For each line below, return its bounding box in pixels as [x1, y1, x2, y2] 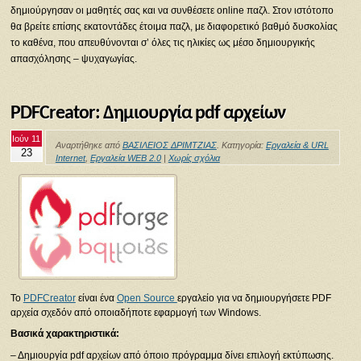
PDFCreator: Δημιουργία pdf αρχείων [10, 103, 286, 123]
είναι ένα [75, 293, 117, 305]
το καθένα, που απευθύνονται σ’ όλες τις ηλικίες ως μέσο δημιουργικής [10, 36, 315, 48]
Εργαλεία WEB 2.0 [89, 153, 161, 164]
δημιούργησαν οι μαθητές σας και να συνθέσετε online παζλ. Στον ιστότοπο [10, 4, 334, 16]
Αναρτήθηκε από [55, 140, 122, 151]
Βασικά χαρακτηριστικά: [10, 328, 119, 340]
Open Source [116, 293, 177, 305]
